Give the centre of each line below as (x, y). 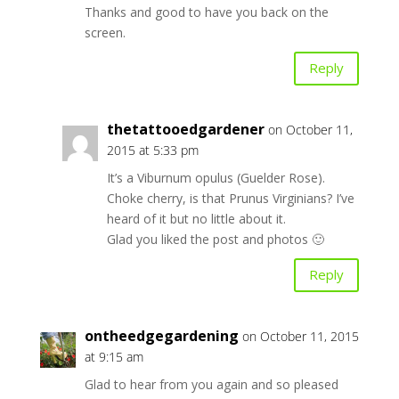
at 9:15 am (114, 356)
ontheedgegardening (161, 335)
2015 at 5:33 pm (152, 150)
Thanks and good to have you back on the (206, 12)
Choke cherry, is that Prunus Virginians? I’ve (230, 198)
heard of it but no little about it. (196, 218)
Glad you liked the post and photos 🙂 (215, 239)
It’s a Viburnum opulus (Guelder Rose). (216, 177)
